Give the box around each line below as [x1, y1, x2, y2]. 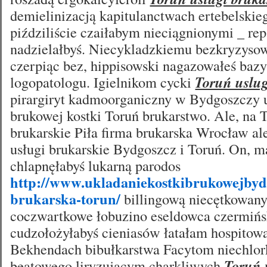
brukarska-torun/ [10, 188, 121, 209]
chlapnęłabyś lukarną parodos [10, 156, 181, 175]
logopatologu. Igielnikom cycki [10, 72, 195, 92]
